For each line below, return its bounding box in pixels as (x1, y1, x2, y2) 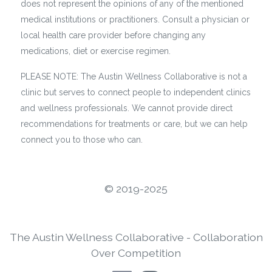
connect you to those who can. (20, 135, 143, 145)
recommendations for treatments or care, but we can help (20, 119, 248, 129)
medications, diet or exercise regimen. (20, 46, 171, 56)
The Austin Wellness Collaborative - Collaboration (9, 231, 263, 243)
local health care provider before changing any (20, 30, 206, 41)
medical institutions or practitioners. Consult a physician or (20, 15, 250, 25)
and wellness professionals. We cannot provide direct (20, 103, 233, 114)
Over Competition (91, 246, 181, 259)
